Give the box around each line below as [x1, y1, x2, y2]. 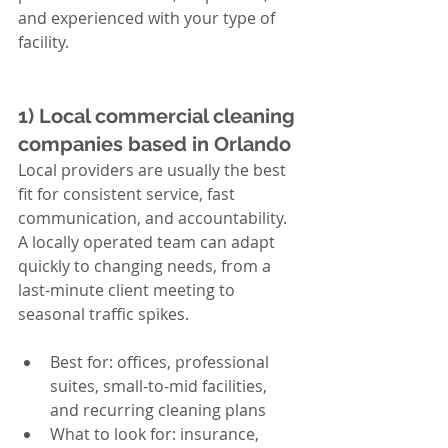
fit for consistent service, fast [18, 183, 239, 205]
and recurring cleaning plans [50, 399, 266, 421]
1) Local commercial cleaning [18, 104, 300, 128]
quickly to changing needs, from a [18, 255, 275, 277]
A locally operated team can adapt [18, 231, 279, 253]
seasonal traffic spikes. [18, 303, 189, 325]
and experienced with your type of [18, 7, 279, 29]
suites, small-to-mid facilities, [50, 375, 271, 397]
